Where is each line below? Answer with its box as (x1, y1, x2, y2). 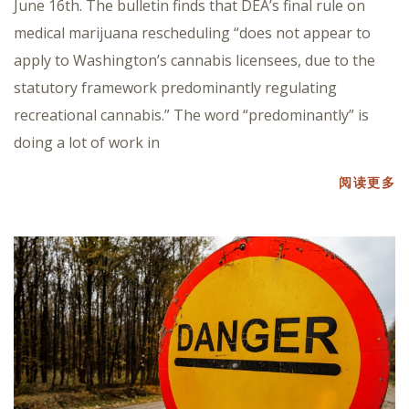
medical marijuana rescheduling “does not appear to (14, 23, 371, 44)
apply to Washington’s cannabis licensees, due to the (14, 50, 375, 71)
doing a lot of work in (14, 132, 160, 153)
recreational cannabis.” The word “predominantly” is (14, 105, 369, 126)
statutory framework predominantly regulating (14, 78, 337, 99)
